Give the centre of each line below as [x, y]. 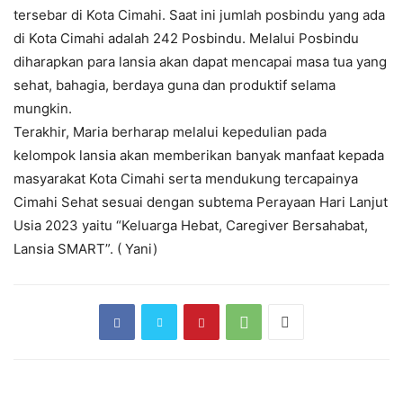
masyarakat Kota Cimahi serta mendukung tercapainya [186, 179]
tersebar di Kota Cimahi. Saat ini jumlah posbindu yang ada [199, 15]
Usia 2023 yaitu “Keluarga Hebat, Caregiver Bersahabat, [191, 226]
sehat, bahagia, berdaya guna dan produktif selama [175, 85]
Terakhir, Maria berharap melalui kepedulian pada [170, 132]
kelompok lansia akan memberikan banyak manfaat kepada [199, 156]
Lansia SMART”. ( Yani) [85, 249]
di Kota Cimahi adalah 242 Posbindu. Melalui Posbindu [186, 39]
